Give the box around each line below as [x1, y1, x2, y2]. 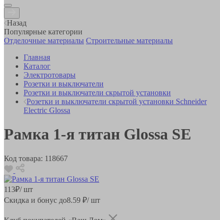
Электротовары [24, 70, 76, 79]
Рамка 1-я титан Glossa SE [4, 125, 191, 143]
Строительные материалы [86, 36, 173, 45]
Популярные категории [4, 27, 82, 36]
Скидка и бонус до [4, 195, 67, 204]
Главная [24, 53, 50, 61]
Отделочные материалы [4, 36, 84, 45]
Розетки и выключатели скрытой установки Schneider [27, 97, 207, 106]
